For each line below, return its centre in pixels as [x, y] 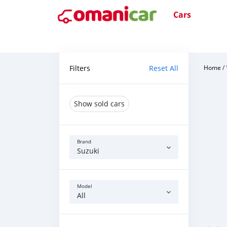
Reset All [164, 68]
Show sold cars [99, 104]
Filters [80, 68]
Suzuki [88, 151]
